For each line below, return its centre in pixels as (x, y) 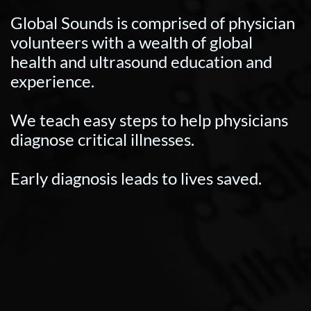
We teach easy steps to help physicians (149, 120)
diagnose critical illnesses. (102, 139)
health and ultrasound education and (141, 61)
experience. (52, 81)
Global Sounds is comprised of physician (153, 23)
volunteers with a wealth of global (132, 42)
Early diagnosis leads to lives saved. (136, 178)
